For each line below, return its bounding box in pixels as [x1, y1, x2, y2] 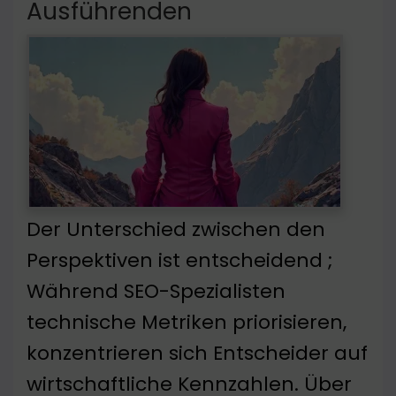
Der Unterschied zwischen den [27, 216, 325, 244]
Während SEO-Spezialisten [27, 278, 286, 306]
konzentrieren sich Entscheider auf [27, 339, 368, 368]
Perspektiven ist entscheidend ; [27, 247, 332, 275]
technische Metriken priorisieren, [27, 308, 346, 337]
